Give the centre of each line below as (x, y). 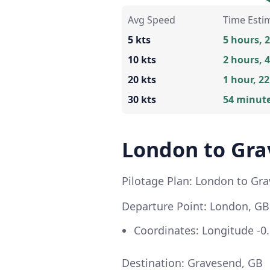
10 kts (142, 59)
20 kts (142, 79)
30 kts (142, 99)
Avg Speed (152, 20)
